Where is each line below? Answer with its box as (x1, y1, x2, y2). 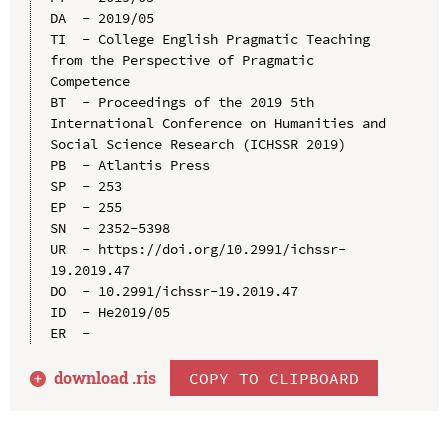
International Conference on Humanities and (49, 113, 386, 132)
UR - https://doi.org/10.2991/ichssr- (49, 239, 346, 258)
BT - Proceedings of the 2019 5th (49, 92, 314, 111)
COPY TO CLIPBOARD (189, 367, 360, 388)
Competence (49, 71, 130, 90)
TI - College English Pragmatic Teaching (49, 29, 370, 48)
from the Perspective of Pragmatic (49, 50, 314, 69)
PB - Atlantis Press (49, 155, 210, 174)
